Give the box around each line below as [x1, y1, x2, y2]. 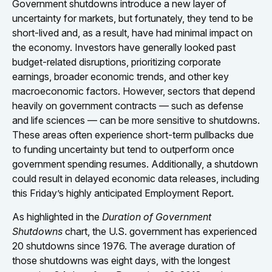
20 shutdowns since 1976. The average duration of [12, 240, 236, 252]
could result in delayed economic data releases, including [12, 172, 259, 185]
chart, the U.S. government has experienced [63, 225, 257, 237]
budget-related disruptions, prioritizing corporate [12, 56, 221, 68]
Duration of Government [102, 211, 211, 223]
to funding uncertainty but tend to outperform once [12, 143, 234, 155]
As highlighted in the [12, 211, 102, 223]
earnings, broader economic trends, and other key [12, 70, 229, 83]
